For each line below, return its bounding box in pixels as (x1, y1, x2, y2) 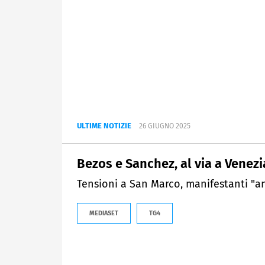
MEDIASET (89, 209, 118, 218)
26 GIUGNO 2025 (139, 122, 190, 131)
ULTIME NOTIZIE (77, 121, 131, 131)
